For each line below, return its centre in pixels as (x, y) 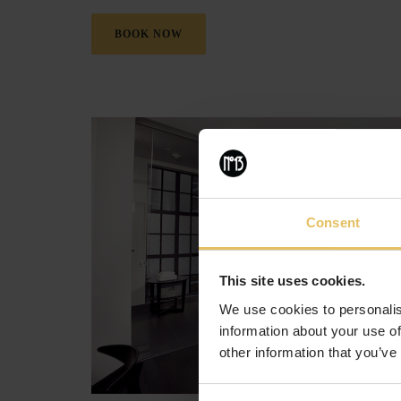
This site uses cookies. (292, 281)
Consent (333, 222)
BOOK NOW (149, 34)
